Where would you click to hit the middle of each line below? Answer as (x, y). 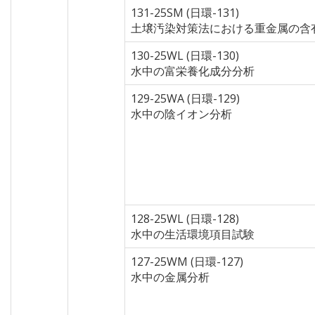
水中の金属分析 (170, 277)
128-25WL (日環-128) (185, 219)
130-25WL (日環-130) (185, 56)
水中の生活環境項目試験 (193, 234)
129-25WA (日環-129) (185, 98)
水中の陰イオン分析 (181, 114)
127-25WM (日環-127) (187, 262)
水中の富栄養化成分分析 (193, 71)
